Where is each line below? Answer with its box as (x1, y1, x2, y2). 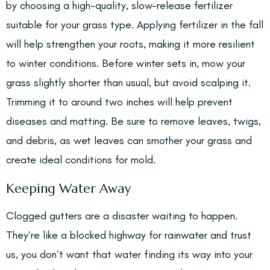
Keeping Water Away (6, 181, 131, 196)
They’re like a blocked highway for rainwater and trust (6, 228, 251, 242)
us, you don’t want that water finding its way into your (6, 248, 253, 261)
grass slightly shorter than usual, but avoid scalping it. (6, 76, 251, 89)
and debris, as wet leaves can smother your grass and (6, 134, 252, 147)
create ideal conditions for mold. (6, 153, 155, 166)
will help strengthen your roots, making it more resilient (6, 37, 255, 51)
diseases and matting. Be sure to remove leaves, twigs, (6, 115, 261, 128)
